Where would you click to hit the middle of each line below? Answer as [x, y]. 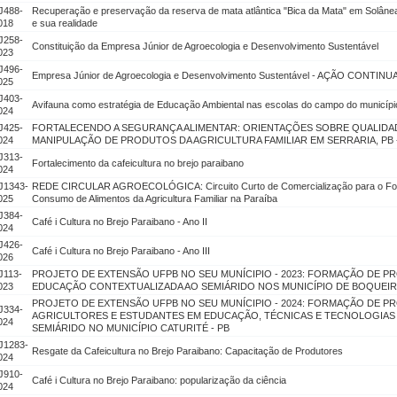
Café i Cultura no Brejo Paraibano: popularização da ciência [159, 380]
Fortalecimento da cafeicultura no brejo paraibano [138, 163]
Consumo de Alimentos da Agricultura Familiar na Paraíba [155, 198]
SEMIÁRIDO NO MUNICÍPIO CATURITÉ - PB [131, 328]
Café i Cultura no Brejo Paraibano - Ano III [121, 251]
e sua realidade [65, 23]
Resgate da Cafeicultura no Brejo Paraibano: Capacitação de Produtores [187, 351]
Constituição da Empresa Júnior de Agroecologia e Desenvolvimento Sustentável [205, 46]
